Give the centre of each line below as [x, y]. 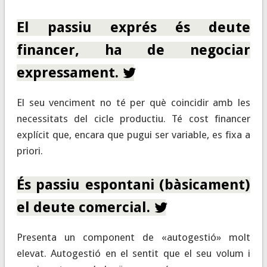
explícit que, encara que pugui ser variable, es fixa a [133, 134]
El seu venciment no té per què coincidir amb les [133, 102]
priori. [30, 150]
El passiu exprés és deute [133, 27]
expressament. [69, 72]
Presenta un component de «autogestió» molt [133, 237]
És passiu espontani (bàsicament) [133, 184]
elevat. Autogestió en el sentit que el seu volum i [133, 253]
